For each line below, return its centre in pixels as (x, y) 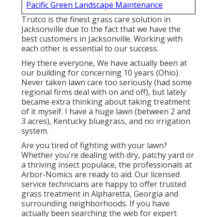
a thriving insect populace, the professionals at (107, 165)
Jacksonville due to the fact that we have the (101, 29)
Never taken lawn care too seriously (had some (107, 83)
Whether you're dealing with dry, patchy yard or (108, 155)
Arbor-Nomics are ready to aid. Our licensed (101, 175)
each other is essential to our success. (90, 49)
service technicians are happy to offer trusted (104, 184)
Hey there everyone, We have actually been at (104, 63)
